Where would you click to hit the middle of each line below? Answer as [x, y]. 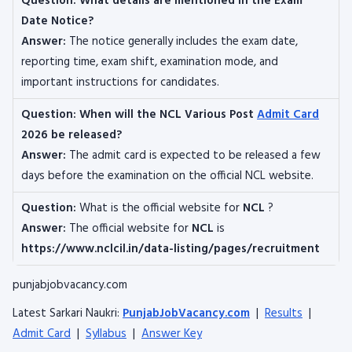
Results [284, 313]
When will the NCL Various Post [168, 115]
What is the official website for [159, 208]
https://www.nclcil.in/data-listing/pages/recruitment [170, 249]
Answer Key [172, 334]
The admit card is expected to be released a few [195, 156]
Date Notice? [57, 21]
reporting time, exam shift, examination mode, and [150, 62]
